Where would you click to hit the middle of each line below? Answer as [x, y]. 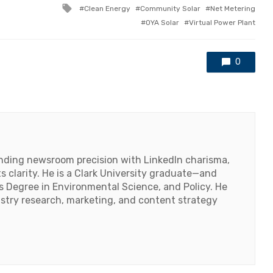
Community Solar [170, 9]
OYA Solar [162, 23]
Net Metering [233, 9]
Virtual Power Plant [222, 23]
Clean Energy [107, 9]
